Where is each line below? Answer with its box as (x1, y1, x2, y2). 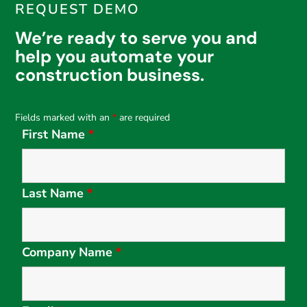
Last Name (22, 185, 88, 201)
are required (116, 111, 171, 124)
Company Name (22, 244, 116, 260)
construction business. (15, 64, 205, 86)
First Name (22, 126, 89, 143)
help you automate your (15, 45, 214, 68)
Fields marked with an (15, 111, 113, 124)
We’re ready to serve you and (15, 27, 258, 49)
